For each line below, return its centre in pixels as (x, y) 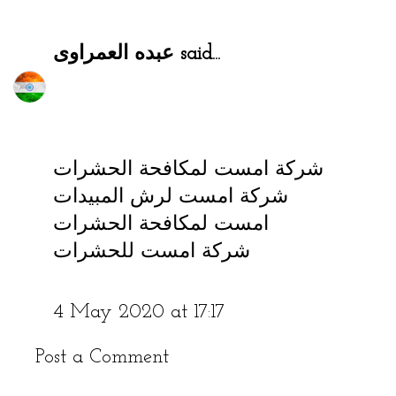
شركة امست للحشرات (152, 252)
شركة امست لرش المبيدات (171, 197)
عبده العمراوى (114, 55)
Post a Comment (102, 357)
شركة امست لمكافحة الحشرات (188, 170)
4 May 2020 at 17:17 (139, 313)
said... (197, 55)
